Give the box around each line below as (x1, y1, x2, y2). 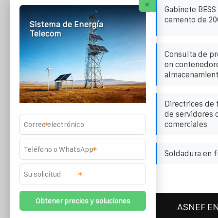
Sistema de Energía (29, 20, 104, 29)
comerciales (164, 120, 207, 128)
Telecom (29, 29, 61, 38)
